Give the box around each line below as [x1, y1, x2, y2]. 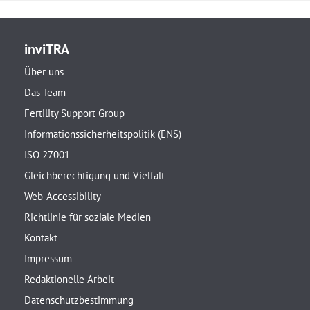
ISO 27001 [24, 148, 70, 162]
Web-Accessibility [24, 190, 101, 203]
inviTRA [24, 40, 69, 59]
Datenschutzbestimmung [24, 293, 134, 307]
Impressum [24, 252, 72, 266]
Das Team [24, 86, 66, 100]
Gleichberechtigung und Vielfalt [24, 169, 165, 183]
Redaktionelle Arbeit [24, 273, 114, 286]
